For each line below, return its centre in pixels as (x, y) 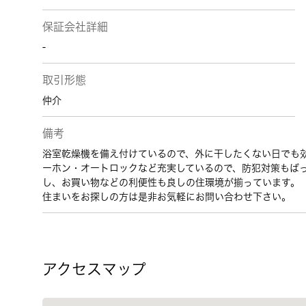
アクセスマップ (94, 269)
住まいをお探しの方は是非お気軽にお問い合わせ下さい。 (167, 197)
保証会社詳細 (75, 27)
